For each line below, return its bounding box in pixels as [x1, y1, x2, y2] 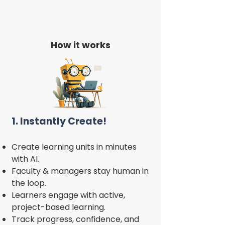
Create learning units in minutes [12, 141, 137, 153]
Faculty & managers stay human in [12, 165, 149, 177]
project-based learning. [12, 201, 105, 213]
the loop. [12, 177, 46, 189]
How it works [50, 39, 110, 51]
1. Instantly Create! [12, 115, 106, 128]
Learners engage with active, [12, 189, 125, 201]
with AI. [12, 153, 39, 165]
